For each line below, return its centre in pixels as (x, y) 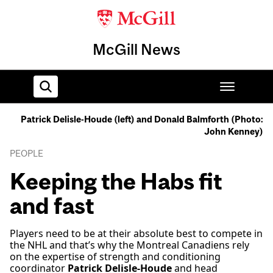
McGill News (136, 49)
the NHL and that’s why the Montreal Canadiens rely (129, 245)
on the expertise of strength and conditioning (115, 257)
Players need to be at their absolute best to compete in (136, 234)
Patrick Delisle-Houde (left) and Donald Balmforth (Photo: (142, 119)
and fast (52, 206)
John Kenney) (234, 132)
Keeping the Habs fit (116, 182)
